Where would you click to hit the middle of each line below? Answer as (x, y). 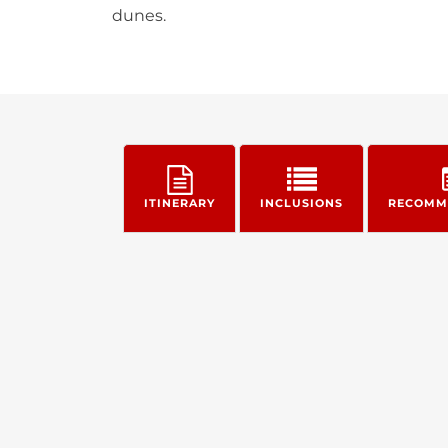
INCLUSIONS (301, 203)
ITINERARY (179, 203)
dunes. (138, 15)
